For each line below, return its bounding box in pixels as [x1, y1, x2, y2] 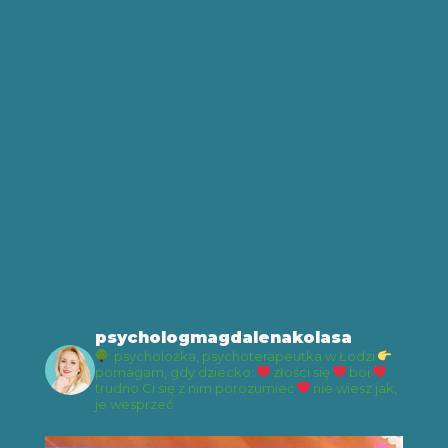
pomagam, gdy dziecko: [95, 364, 254, 380]
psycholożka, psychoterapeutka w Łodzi [111, 348, 375, 364]
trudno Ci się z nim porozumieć [95, 380, 294, 396]
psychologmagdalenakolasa [95, 328, 352, 347]
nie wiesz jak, [313, 380, 397, 396]
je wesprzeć [95, 396, 173, 412]
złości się [273, 364, 330, 380]
